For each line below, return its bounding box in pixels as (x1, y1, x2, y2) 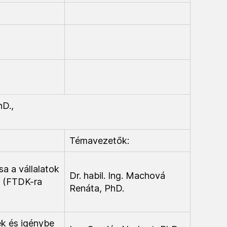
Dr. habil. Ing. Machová (69, 170, 165, 181)
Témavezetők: (69, 135, 129, 146)
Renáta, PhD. (69, 183, 124, 194)
